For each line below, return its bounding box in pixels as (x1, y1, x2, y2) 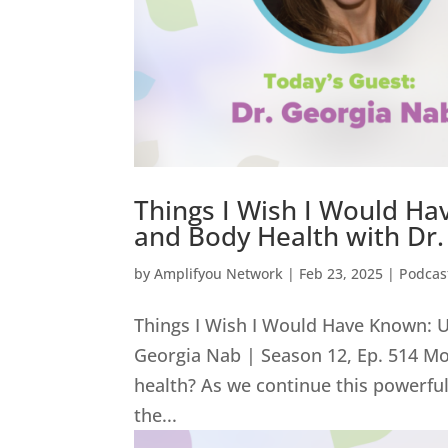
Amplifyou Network (154, 264, 284, 284)
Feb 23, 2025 (299, 264, 384, 284)
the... (134, 403, 178, 428)
